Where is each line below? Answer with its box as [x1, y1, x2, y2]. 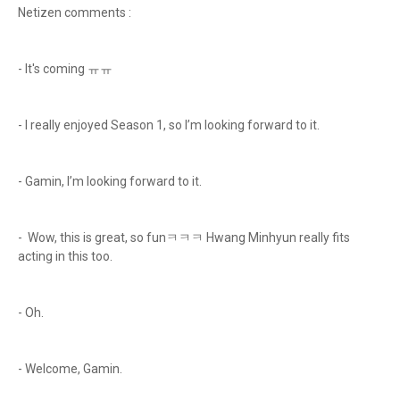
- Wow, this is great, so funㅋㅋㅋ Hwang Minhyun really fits [18, 230, 350, 245]
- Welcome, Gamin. [18, 362, 125, 376]
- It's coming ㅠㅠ [18, 62, 115, 76]
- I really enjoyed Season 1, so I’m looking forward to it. [18, 118, 322, 132]
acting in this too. [18, 249, 115, 263]
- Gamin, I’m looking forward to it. [18, 174, 204, 188]
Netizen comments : [18, 5, 134, 20]
